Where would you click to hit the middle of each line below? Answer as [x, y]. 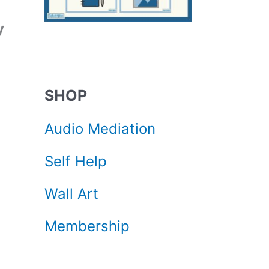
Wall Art [71, 194]
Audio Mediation [100, 129]
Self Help [76, 161]
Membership [87, 226]
